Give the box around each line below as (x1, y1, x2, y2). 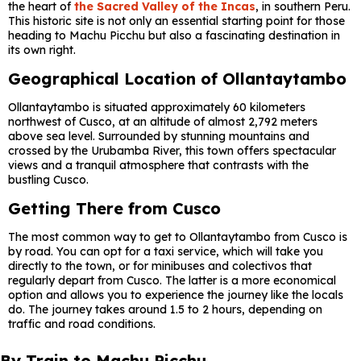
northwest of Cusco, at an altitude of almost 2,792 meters (8, 114, 317, 129)
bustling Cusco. (8, 172, 89, 187)
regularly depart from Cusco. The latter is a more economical (8, 273, 336, 288)
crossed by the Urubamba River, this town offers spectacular (8, 143, 336, 158)
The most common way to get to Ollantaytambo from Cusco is (8, 230, 347, 244)
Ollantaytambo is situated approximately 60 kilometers (8, 100, 305, 114)
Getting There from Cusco (8, 198, 221, 218)
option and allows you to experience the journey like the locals (8, 288, 343, 302)
